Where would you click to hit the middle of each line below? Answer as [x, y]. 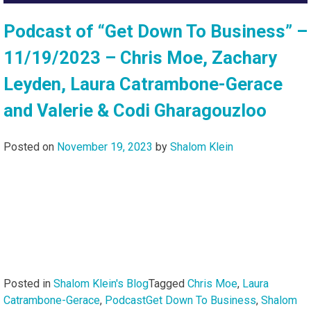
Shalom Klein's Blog [101, 283]
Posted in [28, 283]
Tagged [168, 283]
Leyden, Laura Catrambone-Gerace [143, 84]
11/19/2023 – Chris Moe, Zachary [140, 58]
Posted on [30, 146]
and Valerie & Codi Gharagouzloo [135, 111]
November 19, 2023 [105, 146]
